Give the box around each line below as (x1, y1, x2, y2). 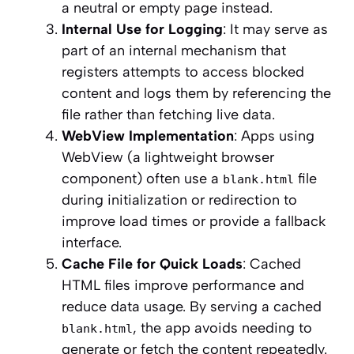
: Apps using (234, 127, 314, 145)
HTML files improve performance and (62, 277, 304, 295)
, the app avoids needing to (133, 319, 312, 337)
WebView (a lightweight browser (62, 149, 274, 167)
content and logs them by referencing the (62, 85, 331, 103)
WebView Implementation (62, 127, 234, 145)
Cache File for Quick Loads (62, 255, 243, 273)
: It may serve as (223, 21, 328, 39)
